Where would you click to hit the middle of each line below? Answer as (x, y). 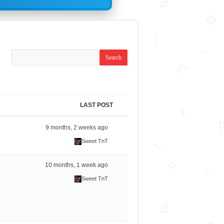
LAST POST (96, 105)
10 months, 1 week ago (77, 165)
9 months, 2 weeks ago (77, 128)
